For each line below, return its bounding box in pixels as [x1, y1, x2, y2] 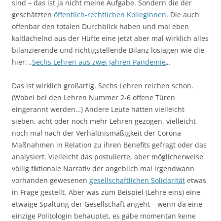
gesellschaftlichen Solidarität [89, 176, 185, 185]
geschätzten [12, 10, 54, 19]
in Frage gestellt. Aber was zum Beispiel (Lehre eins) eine [12, 187, 200, 197]
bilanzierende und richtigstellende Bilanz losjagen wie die [12, 45, 204, 55]
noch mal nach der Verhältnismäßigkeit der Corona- [12, 128, 184, 138]
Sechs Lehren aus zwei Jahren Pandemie [32, 57, 166, 67]
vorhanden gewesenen [12, 176, 89, 185]
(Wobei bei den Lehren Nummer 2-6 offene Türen [12, 93, 175, 102]
